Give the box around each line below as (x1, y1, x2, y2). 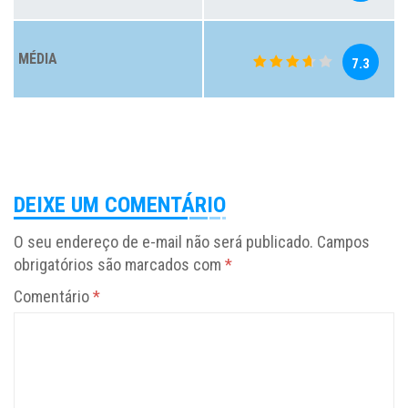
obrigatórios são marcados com (14, 255, 225, 275)
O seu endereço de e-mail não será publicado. (14, 232, 313, 252)
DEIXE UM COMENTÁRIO (14, 192, 226, 219)
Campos (317, 232, 370, 252)
